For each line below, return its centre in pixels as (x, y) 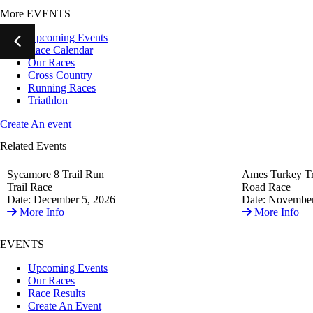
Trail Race (30, 187)
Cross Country (60, 75)
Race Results (57, 293)
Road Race (266, 187)
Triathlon (48, 100)
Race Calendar (60, 50)
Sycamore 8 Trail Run (56, 175)
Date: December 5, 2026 (61, 200)
